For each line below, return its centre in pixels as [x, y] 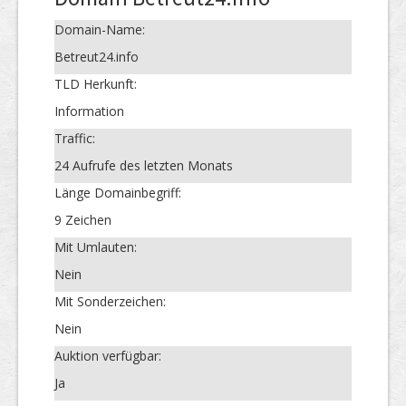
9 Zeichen [83, 219]
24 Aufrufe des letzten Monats [144, 165]
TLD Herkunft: [96, 83]
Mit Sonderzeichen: [110, 301]
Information [89, 111]
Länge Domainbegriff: [118, 192]
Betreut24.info [97, 56]
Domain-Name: [100, 29]
